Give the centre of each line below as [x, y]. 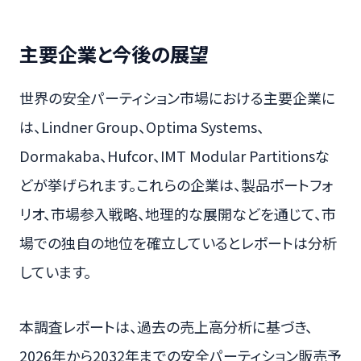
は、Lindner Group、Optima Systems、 [142, 126]
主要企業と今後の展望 [114, 54]
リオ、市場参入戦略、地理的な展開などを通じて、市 [178, 213]
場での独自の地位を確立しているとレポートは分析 [178, 242]
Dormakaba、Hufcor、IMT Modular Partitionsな [174, 155]
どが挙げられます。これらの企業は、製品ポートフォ [176, 184]
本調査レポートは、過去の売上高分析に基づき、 [166, 327]
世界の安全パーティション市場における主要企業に [177, 97]
